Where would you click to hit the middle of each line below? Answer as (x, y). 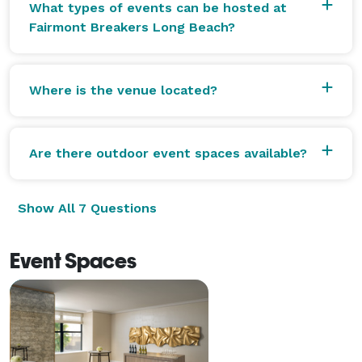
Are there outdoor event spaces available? (168, 153)
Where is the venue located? (123, 90)
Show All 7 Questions (87, 208)
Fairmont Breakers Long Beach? (132, 27)
